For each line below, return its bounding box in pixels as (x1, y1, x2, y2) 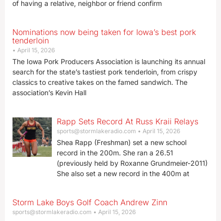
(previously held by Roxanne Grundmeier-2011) (56, 159, 208, 167)
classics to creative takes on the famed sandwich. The (12, 78, 187, 86)
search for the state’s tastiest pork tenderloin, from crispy (12, 68, 197, 76)
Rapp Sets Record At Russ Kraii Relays (56, 116, 198, 126)
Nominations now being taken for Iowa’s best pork (12, 27, 196, 37)
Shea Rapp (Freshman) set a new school (56, 138, 186, 147)
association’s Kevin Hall (12, 88, 86, 97)
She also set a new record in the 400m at (56, 169, 189, 178)
